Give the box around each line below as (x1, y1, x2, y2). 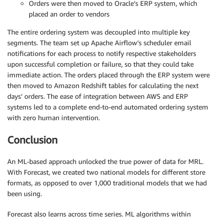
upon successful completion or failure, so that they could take (7, 60, 194, 69)
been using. (7, 189, 42, 198)
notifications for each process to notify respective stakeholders (7, 49, 196, 58)
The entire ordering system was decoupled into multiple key (7, 28, 190, 36)
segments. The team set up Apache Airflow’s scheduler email (7, 38, 191, 47)
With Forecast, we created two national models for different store (7, 168, 205, 177)
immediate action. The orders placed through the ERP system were (7, 71, 210, 79)
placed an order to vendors (29, 10, 109, 18)
